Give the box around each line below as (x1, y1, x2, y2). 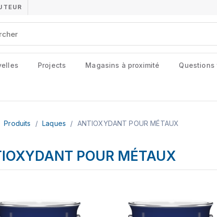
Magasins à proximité (85, 61, 160, 69)
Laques (42, 119, 68, 127)
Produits (4, 119, 33, 127)
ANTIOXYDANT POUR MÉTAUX (77, 119, 179, 127)
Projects (37, 61, 66, 69)
